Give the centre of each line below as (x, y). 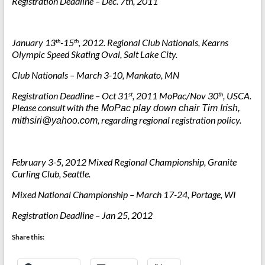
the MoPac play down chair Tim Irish (160, 108)
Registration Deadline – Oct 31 (70, 96)
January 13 (33, 42)
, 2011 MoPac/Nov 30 (175, 96)
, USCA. (237, 96)
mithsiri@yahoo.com (54, 120)
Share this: (28, 237)
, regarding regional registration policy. (169, 120)
